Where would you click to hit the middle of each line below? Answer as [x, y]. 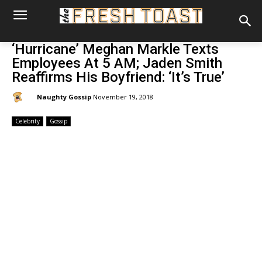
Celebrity [27, 121]
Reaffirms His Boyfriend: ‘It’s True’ [118, 77]
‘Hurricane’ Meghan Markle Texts [115, 49]
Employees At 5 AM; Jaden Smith [117, 63]
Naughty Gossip [64, 96]
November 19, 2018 [123, 97]
